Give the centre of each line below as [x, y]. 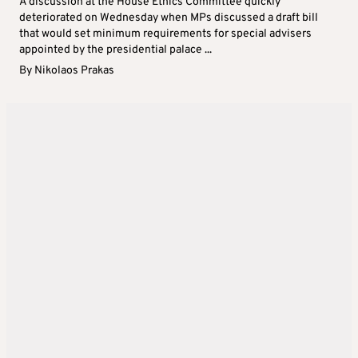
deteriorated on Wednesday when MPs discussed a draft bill [169, 18]
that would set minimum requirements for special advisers [165, 34]
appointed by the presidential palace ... [115, 50]
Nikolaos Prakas [74, 71]
